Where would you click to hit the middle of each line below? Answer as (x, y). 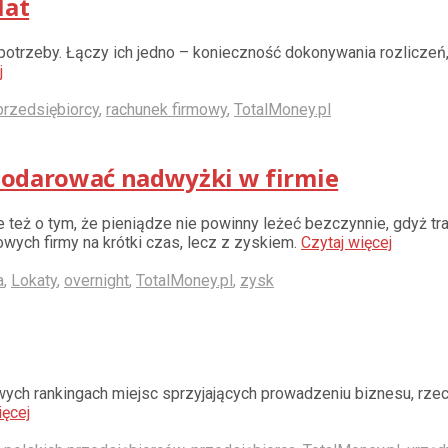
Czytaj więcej (346, 242)
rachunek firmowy (166, 109)
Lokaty (34, 280)
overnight (96, 280)
